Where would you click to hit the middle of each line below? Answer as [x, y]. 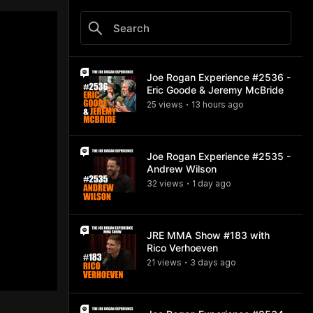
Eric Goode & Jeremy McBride [215, 90]
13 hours [209, 104]
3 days [204, 262]
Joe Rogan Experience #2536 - [219, 77]
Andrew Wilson [182, 169]
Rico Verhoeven [182, 248]
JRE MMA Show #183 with [208, 235]
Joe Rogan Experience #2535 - [219, 156]
